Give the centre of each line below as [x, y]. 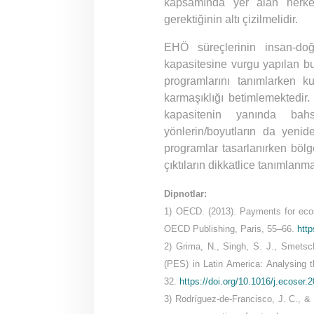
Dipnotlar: [186, 194]
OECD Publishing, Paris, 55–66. [230, 229]
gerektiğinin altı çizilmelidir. [231, 20]
